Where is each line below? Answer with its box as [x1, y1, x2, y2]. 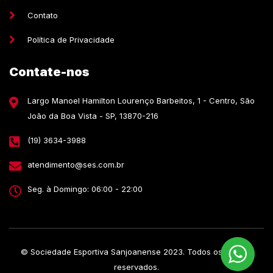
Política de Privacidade [27, 34, 115, 44]
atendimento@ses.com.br [27, 159, 124, 169]
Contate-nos [9, 64, 90, 79]
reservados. [114, 261, 159, 272]
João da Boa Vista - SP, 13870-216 [27, 110, 158, 121]
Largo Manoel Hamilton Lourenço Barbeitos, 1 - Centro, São [27, 95, 255, 105]
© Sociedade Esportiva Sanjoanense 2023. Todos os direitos [20, 246, 253, 257]
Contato [27, 10, 58, 20]
